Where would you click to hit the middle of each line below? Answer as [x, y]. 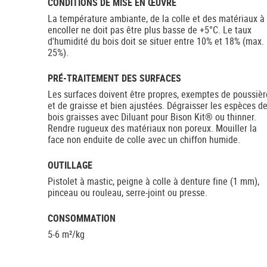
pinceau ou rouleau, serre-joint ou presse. [128, 193]
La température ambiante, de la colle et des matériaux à [156, 18]
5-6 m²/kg [66, 234]
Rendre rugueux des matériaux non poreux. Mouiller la [152, 128]
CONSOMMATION [82, 218]
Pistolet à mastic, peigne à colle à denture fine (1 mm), [153, 181]
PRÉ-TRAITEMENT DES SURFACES [114, 78]
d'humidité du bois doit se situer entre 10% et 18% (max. [156, 41]
